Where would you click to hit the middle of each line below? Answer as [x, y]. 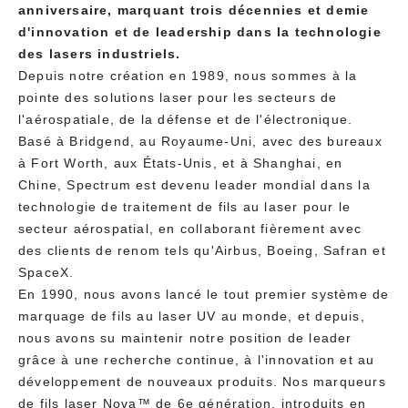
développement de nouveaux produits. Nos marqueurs [202, 382]
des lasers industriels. [100, 54]
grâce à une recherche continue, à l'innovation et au [197, 360]
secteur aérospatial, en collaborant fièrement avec [190, 229]
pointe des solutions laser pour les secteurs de [178, 98]
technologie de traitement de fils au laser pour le [185, 207]
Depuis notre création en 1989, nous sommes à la [188, 76]
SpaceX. [46, 273]
